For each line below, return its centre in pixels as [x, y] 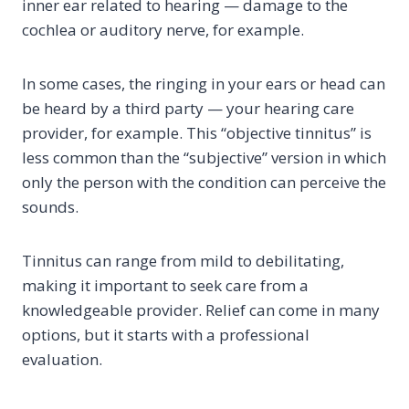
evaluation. [62, 359]
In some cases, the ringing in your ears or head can [204, 84]
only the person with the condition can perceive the [204, 182]
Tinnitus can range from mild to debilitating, [183, 261]
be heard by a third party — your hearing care [188, 108]
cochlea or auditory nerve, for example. [163, 30]
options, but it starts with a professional [166, 335]
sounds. [50, 207]
